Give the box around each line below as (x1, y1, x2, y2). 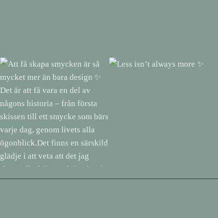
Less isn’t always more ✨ (114, 170, 191, 178)
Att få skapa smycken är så (5, 170, 88, 178)
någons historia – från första (5, 202, 91, 210)
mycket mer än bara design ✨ (5, 181, 97, 189)
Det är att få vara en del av (5, 191, 87, 200)
